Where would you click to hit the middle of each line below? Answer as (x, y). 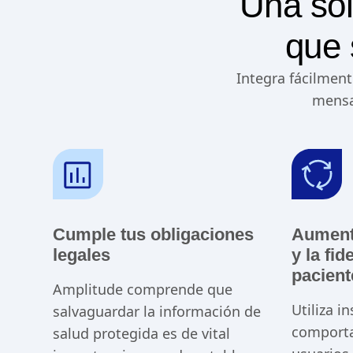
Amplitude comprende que (143, 290)
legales (82, 255)
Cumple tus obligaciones (153, 235)
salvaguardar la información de (157, 312)
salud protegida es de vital (141, 334)
